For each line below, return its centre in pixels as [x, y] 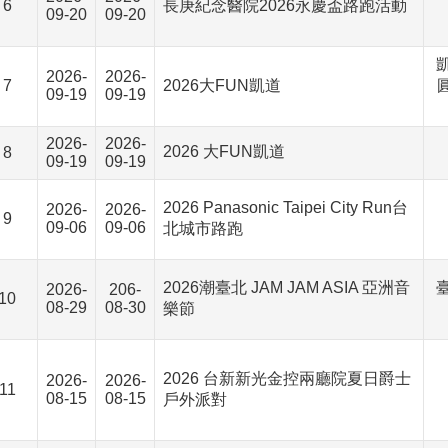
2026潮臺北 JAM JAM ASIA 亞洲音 [286, 287]
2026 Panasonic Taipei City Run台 [285, 207]
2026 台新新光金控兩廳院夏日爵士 [287, 378]
